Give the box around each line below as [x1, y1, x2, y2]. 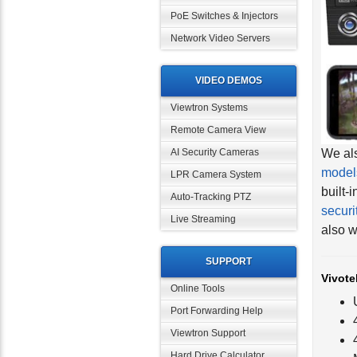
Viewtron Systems [171, 102, 248, 113]
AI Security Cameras [171, 147, 259, 158]
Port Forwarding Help [171, 305, 263, 316]
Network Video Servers [171, 33, 270, 44]
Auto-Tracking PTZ [171, 191, 251, 202]
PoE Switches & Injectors [171, 10, 278, 22]
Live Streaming [171, 214, 236, 225]
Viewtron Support [171, 328, 245, 339]
